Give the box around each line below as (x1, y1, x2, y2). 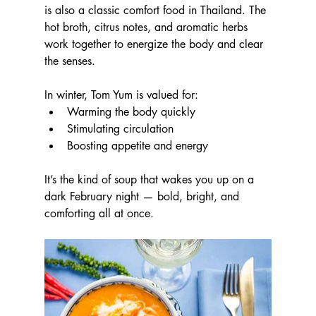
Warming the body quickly (66, 104, 195, 119)
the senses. (44, 53, 95, 68)
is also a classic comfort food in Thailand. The (44, 2, 269, 18)
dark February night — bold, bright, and (44, 188, 243, 204)
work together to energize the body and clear (44, 36, 267, 51)
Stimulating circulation (66, 121, 174, 136)
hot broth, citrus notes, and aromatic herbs (44, 19, 251, 35)
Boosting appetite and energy (66, 138, 208, 153)
